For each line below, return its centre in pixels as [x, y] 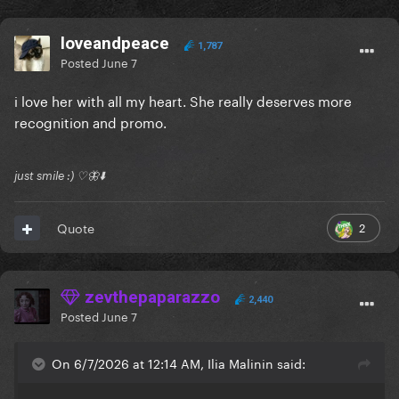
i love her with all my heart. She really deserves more [183, 100]
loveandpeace [115, 44]
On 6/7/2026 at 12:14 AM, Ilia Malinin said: [179, 363]
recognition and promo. [90, 122]
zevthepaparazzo [150, 297]
